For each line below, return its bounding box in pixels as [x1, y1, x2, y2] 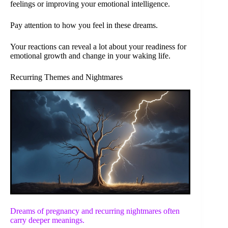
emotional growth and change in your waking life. [10, 51, 170, 60]
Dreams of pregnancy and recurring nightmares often [10, 207, 180, 216]
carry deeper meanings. [10, 216, 84, 225]
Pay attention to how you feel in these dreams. [10, 20, 158, 30]
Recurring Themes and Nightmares [10, 72, 123, 81]
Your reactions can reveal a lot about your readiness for [10, 42, 186, 51]
